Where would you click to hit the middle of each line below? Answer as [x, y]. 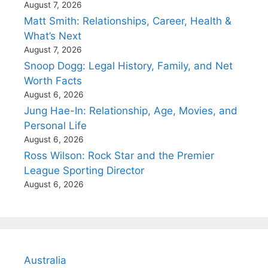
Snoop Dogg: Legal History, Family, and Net [128, 66]
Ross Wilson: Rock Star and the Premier [119, 155]
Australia [45, 260]
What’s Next [53, 36]
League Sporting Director [84, 170]
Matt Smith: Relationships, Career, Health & [128, 21]
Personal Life [55, 125]
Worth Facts [53, 80]
